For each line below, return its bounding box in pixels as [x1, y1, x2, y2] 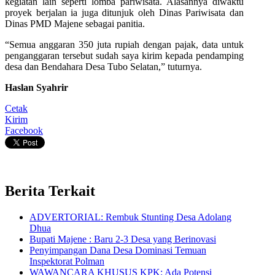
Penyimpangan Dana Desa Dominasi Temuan [29, 244, 206, 255]
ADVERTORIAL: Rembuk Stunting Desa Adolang [29, 211, 231, 222]
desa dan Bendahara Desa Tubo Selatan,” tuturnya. [5, 61, 202, 72]
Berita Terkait [5, 182, 95, 199]
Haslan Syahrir [5, 82, 68, 93]
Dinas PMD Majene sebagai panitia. [5, 18, 147, 29]
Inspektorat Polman [29, 255, 104, 266]
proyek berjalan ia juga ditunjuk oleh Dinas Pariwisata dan [5, 7, 244, 18]
